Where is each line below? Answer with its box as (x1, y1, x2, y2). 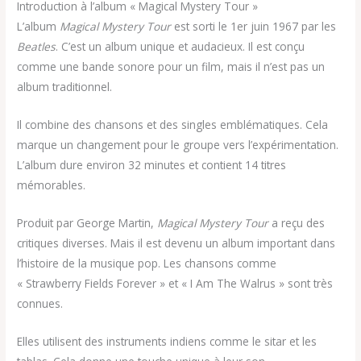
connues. (17, 295, 64, 311)
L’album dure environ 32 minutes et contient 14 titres (17, 156, 287, 172)
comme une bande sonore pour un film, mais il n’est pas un (17, 59, 326, 75)
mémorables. (17, 176, 86, 193)
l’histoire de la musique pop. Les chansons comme (17, 255, 277, 271)
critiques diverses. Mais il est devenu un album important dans (17, 234, 336, 251)
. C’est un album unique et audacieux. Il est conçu (56, 39, 305, 55)
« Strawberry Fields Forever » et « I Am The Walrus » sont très (17, 275, 334, 291)
